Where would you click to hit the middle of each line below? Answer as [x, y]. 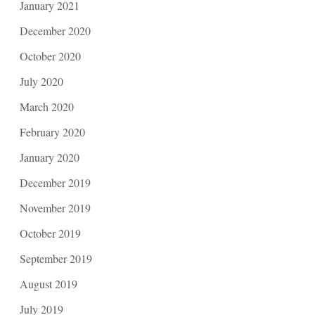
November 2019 [55, 207]
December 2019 [55, 182]
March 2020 [46, 106]
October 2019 [50, 233]
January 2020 [49, 157]
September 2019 [56, 258]
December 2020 [55, 30]
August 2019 [48, 283]
